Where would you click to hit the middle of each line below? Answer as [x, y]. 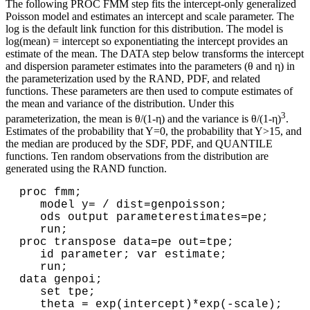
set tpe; [30, 292]
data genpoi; [61, 280]
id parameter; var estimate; [30, 255]
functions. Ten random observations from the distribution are [137, 156]
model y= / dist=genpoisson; [30, 205]
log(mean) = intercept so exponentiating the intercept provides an [147, 41]
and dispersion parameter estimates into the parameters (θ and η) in [150, 66]
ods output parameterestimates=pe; [30, 218]
